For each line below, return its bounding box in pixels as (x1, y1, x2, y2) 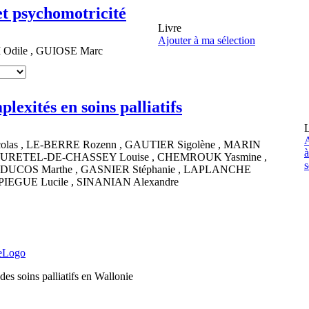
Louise (119, 151, 152, 163)
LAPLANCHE (183, 163, 251, 176)
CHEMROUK (157, 151, 224, 163)
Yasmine (224, 151, 264, 163)
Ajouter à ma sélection (158, 34, 255, 47)
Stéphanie (132, 163, 178, 176)
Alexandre (133, 176, 179, 188)
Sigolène (177, 139, 218, 151)
